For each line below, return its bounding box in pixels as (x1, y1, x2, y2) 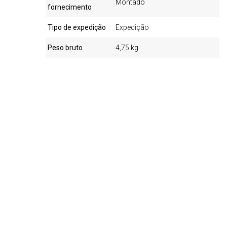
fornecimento (48, 3, 92, 11)
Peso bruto (48, 44, 83, 52)
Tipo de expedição (48, 23, 106, 31)
